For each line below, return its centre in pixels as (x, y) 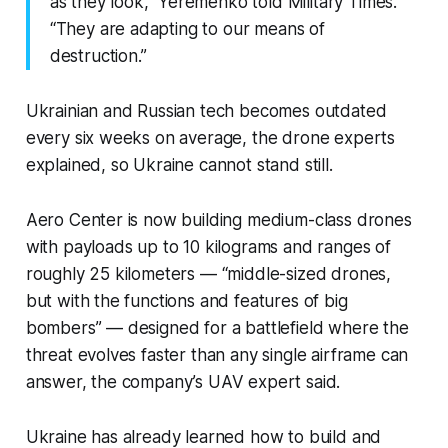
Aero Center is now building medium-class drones (218, 219)
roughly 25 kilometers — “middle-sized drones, (208, 273)
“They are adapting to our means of (187, 28)
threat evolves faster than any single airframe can (217, 354)
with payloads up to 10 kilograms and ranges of (208, 246)
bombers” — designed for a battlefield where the (217, 327)
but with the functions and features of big (186, 300)
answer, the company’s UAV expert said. (183, 381)
